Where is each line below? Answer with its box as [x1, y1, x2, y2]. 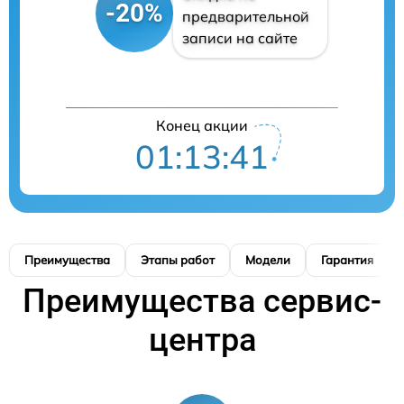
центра [148, 321, 256, 359]
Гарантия [321, 252, 373, 267]
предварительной [181, 7, 309, 25]
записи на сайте [181, 29, 298, 47]
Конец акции [156, 116, 248, 134]
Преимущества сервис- [23, 282, 381, 320]
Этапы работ [141, 252, 215, 267]
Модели [245, 252, 290, 267]
